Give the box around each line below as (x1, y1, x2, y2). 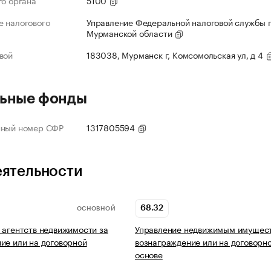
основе (135, 247, 163, 261)
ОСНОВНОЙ (76, 205, 116, 212)
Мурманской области (87, 26, 175, 40)
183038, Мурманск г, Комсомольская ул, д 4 (87, 48, 266, 62)
